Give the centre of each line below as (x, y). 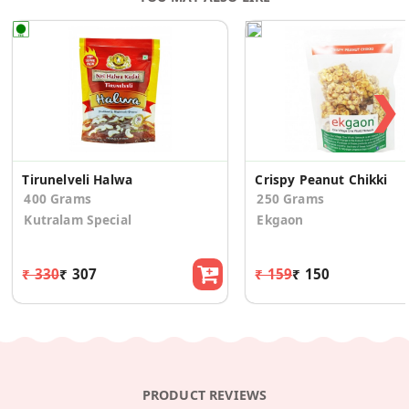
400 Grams (58, 199)
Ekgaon (280, 220)
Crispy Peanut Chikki (321, 180)
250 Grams (290, 199)
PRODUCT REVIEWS (204, 394)
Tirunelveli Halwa (78, 180)
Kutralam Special (78, 220)
